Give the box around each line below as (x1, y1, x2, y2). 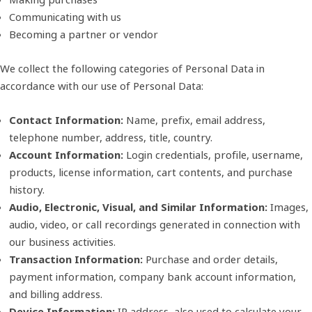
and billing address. (8, 286, 102, 301)
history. (8, 182, 45, 196)
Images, (267, 199, 309, 214)
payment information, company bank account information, (8, 269, 296, 283)
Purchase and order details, (142, 251, 278, 266)
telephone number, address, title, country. (8, 130, 212, 144)
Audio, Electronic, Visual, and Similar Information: (8, 199, 267, 214)
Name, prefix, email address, (125, 112, 265, 127)
